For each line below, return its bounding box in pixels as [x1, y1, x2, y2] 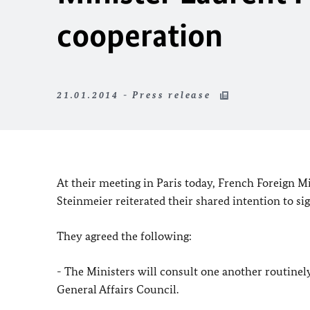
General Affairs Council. [57, 282, 179, 296]
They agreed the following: [57, 229, 192, 243]
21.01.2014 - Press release [57, 89, 215, 101]
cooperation [57, 15, 223, 55]
